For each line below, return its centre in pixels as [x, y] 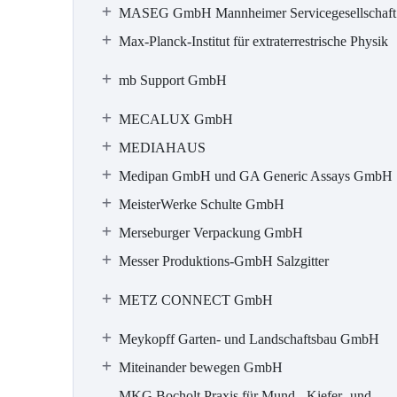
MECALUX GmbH [176, 119]
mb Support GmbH [173, 80]
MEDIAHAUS [162, 148]
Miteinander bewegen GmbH [201, 367]
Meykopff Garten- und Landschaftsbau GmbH [249, 339]
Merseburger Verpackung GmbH [211, 233]
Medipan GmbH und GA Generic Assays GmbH [256, 176]
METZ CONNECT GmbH [196, 300]
